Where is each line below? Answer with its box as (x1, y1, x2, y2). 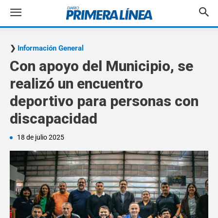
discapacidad (10, 110, 97, 127)
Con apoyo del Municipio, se (10, 57, 193, 74)
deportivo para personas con (10, 92, 199, 109)
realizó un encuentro (10, 75, 143, 92)
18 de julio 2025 (17, 133, 64, 141)
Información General (18, 44, 84, 53)
